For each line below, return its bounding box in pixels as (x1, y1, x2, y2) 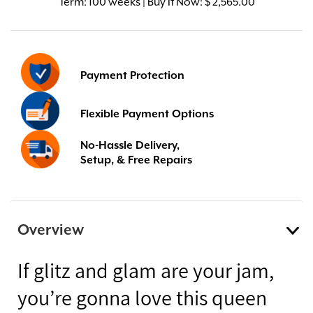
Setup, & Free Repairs (80, 153, 192, 167)
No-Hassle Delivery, (80, 138, 180, 152)
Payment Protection (80, 69, 184, 83)
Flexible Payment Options (80, 108, 214, 122)
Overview (17, 222, 84, 240)
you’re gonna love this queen (17, 284, 267, 312)
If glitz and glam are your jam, (17, 256, 274, 284)
